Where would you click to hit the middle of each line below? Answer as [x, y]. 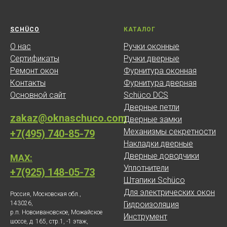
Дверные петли [152, 107]
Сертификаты [35, 59]
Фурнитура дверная [160, 83]
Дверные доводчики [161, 156]
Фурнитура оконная [160, 71]
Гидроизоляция [151, 204]
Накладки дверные [158, 144]
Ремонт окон [34, 71]
